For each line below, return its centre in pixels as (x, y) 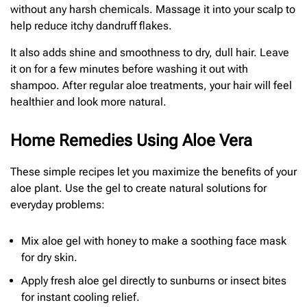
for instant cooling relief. (81, 297)
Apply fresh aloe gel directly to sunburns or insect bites (154, 280)
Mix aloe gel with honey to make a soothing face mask (154, 241)
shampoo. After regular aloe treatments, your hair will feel (151, 85)
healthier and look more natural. (88, 101)
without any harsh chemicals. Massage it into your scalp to (153, 10)
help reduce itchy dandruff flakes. (91, 26)
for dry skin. (49, 257)
